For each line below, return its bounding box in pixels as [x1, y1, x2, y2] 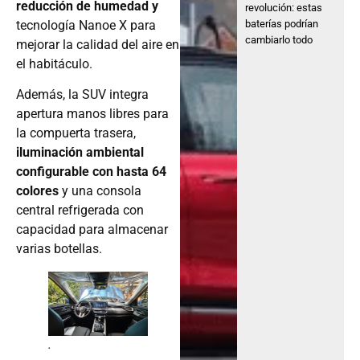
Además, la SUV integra [16, 87, 149, 103]
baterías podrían [245, 17, 319, 30]
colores [16, 183, 62, 199]
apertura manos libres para [16, 106, 169, 122]
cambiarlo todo [245, 33, 313, 46]
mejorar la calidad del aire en [16, 36, 179, 52]
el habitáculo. [16, 55, 92, 72]
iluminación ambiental [16, 145, 144, 161]
